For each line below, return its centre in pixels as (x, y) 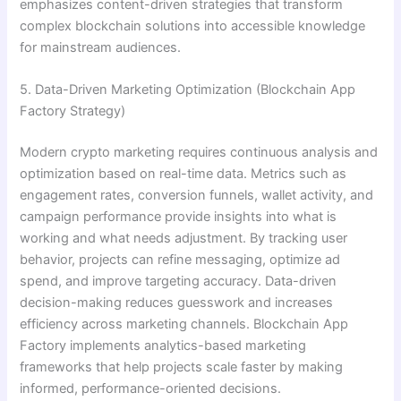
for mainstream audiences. (101, 47)
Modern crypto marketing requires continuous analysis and (199, 152)
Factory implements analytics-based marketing (163, 345)
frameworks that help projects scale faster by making (182, 367)
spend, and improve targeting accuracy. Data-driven (179, 281)
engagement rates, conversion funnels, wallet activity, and (197, 195)
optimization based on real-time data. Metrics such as (183, 173)
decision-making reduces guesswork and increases (177, 302)
